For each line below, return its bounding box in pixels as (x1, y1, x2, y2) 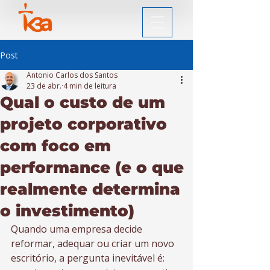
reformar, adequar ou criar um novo (11, 237, 177, 250)
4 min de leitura (63, 81, 116, 91)
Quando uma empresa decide (11, 222, 145, 236)
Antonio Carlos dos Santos (27, 70, 118, 80)
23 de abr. (27, 81, 61, 91)
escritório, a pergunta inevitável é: (11, 251, 167, 265)
